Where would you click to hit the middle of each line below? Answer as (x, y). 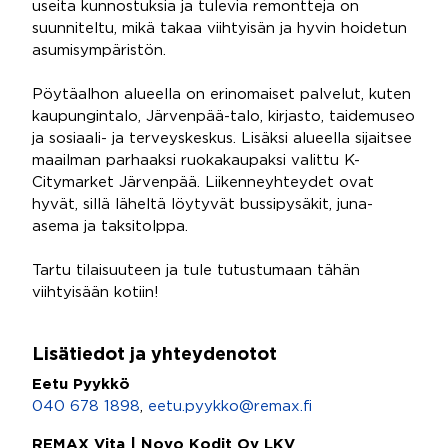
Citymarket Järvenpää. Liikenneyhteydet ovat (203, 182)
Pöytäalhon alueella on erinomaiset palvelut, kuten (221, 94)
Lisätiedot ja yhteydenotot (154, 355)
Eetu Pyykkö (81, 384)
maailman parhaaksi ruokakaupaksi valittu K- (196, 160)
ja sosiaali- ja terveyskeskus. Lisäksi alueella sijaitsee (222, 138)
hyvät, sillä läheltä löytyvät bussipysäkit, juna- (202, 204)
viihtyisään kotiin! (95, 292)
